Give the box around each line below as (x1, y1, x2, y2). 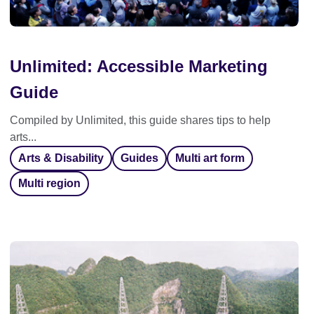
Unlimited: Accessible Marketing (10, 57, 268, 76)
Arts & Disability (18, 152, 104, 164)
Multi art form (175, 152, 245, 164)
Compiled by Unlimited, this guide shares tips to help (10, 114, 271, 126)
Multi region (18, 177, 81, 189)
